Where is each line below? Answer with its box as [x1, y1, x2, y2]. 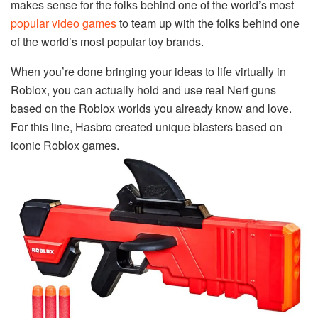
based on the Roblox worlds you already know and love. [11, 99, 292, 116]
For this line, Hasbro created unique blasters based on [11, 118, 283, 135]
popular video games [11, 14, 116, 31]
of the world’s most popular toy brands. [11, 33, 204, 50]
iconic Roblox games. [11, 136, 119, 153]
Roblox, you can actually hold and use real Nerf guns [11, 81, 276, 98]
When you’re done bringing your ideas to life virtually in [11, 62, 286, 79]
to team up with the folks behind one [116, 14, 300, 31]
